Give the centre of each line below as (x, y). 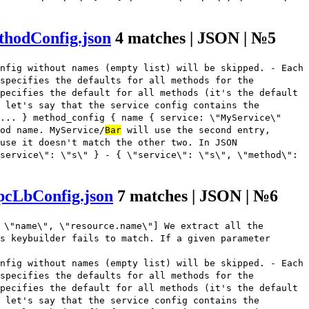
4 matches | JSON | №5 (196, 38)
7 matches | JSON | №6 (198, 196)
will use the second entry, (196, 130)
